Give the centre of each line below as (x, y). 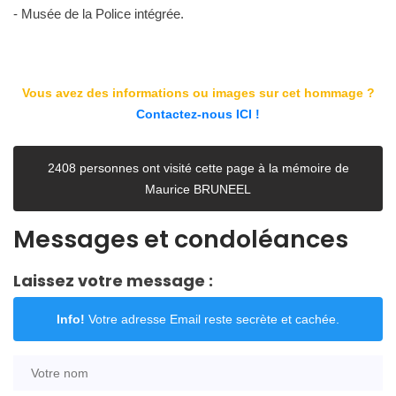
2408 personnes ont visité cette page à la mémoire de (198, 168)
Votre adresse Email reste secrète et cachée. (212, 319)
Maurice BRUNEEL (198, 189)
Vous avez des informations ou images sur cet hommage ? (198, 92)
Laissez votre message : (113, 280)
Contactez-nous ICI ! (198, 114)
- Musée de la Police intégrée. (99, 13)
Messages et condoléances (181, 239)
